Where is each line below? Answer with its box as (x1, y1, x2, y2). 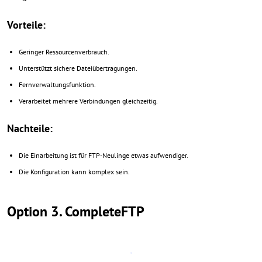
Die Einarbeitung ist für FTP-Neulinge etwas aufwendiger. (19, 151, 188, 160)
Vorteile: (7, 18, 46, 32)
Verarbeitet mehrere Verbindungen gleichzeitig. (19, 96, 158, 105)
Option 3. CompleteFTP (7, 202, 144, 220)
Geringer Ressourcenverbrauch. (19, 47, 109, 56)
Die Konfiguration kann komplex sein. (19, 167, 130, 176)
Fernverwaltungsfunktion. (19, 80, 96, 89)
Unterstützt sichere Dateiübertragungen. (19, 64, 137, 73)
